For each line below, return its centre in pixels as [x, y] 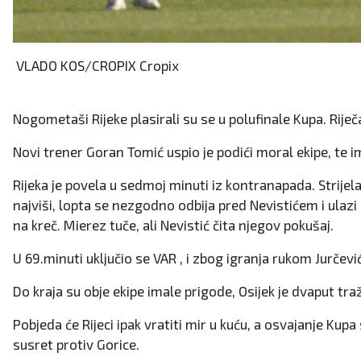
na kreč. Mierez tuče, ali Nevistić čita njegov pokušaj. [175, 225]
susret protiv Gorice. [78, 344]
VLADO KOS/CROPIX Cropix [96, 66]
